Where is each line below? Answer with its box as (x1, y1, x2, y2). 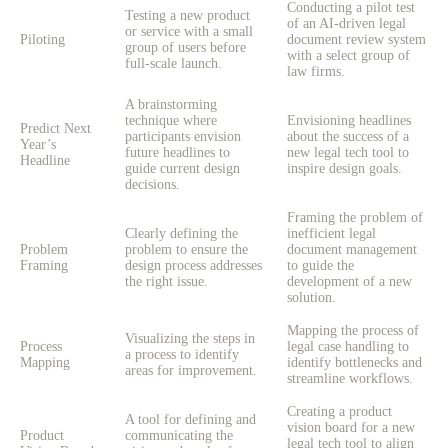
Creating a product (287, 404, 392, 420)
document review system (287, 32, 426, 48)
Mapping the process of (287, 323, 419, 339)
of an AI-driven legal (287, 16, 406, 32)
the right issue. (125, 274, 208, 290)
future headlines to (125, 145, 230, 161)
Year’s (20, 137, 56, 153)
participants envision (125, 129, 241, 145)
